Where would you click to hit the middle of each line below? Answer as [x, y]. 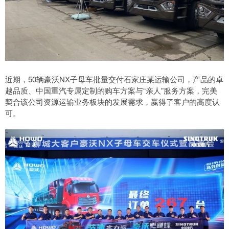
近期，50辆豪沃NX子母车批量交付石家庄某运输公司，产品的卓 [114, 79]
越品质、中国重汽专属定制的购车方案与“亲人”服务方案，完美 [111, 90]
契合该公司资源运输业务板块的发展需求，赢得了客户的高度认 [112, 101]
